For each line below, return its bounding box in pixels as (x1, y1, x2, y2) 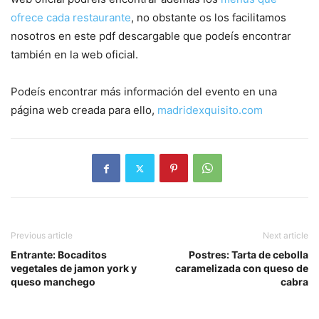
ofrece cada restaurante (11, 11, 131, 25)
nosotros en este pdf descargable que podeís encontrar (11, 29, 291, 43)
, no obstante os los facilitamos (131, 11, 286, 25)
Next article (263, 230, 308, 241)
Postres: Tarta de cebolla (189, 249, 308, 261)
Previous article (11, 230, 73, 241)
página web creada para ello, (11, 103, 155, 117)
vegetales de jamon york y (11, 262, 137, 275)
